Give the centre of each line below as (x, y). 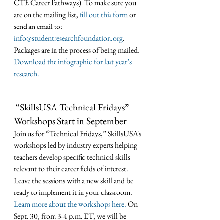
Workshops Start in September (70, 121)
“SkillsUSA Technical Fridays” (73, 107)
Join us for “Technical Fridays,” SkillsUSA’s (78, 134)
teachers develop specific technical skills (73, 157)
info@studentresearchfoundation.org (68, 38)
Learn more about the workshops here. (70, 204)
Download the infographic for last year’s (73, 62)
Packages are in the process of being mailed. (77, 50)
